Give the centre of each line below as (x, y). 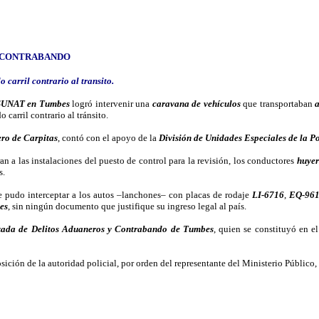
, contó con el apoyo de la (108, 138)
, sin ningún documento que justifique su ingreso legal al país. (127, 206)
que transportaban (278, 104)
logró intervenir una (111, 104)
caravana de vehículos (196, 104)
